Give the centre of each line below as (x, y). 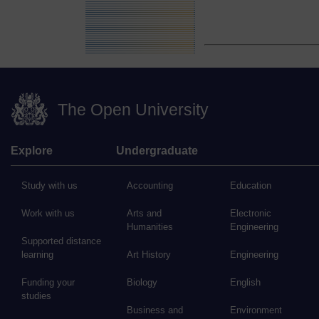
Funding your (48, 283)
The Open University (133, 109)
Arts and (144, 214)
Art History (148, 255)
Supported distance (61, 241)
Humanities (150, 227)
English (246, 283)
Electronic (251, 214)
